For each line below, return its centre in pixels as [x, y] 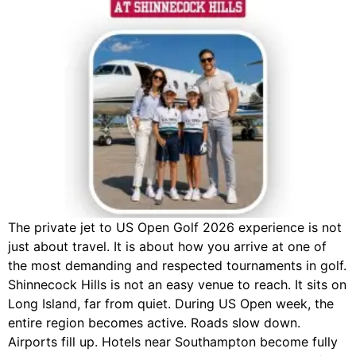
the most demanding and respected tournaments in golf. [177, 266]
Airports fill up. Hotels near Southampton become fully [173, 342]
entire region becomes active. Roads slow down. [154, 323]
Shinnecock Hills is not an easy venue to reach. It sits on [177, 285]
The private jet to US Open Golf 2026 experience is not [175, 228]
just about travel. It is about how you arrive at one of [167, 247]
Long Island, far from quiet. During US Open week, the [171, 304]
